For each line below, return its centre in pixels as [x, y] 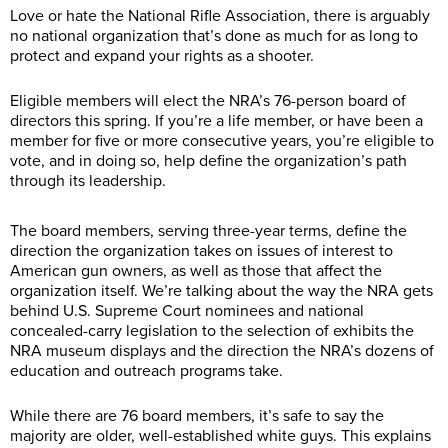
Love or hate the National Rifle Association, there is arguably [220, 16]
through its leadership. [88, 181]
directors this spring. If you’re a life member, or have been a [216, 121]
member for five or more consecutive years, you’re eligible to [222, 141]
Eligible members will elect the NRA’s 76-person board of [208, 101]
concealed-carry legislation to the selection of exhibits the [212, 331]
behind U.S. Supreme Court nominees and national [187, 311]
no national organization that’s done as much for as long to [214, 36]
